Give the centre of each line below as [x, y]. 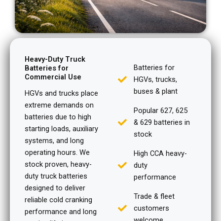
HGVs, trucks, [156, 79]
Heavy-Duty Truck [55, 59]
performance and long [61, 211]
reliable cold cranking [58, 200]
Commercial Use [53, 77]
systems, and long [54, 140]
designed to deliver [55, 188]
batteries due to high [58, 117]
